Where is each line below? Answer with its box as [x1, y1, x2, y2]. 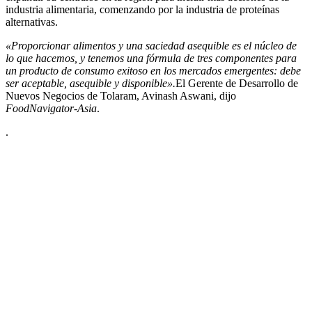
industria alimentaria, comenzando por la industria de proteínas [6, 3, 279, 16]
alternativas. [6, 16, 58, 29]
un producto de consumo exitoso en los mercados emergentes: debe [6, 65, 301, 77]
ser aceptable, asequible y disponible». [6, 77, 175, 90]
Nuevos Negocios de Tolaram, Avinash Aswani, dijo [6, 90, 236, 102]
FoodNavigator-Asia [6, 102, 97, 115]
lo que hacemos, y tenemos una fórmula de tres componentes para [6, 52, 297, 65]
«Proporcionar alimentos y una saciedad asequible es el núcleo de [6, 40, 297, 52]
